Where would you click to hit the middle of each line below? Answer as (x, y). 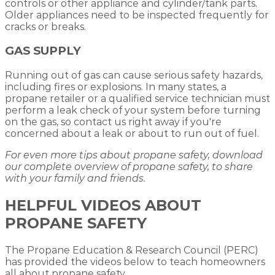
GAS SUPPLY (43, 51)
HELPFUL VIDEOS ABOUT (103, 206)
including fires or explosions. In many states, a (116, 87)
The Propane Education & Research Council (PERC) (132, 250)
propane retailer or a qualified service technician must (137, 99)
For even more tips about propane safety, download (134, 155)
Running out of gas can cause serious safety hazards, (134, 76)
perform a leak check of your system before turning (133, 110)
